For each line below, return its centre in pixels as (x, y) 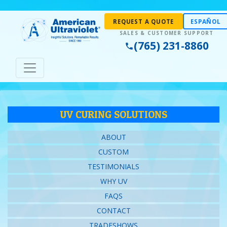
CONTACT (113, 211)
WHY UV (113, 181)
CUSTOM (113, 152)
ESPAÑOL (206, 21)
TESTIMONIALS (113, 166)
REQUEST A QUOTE (144, 21)
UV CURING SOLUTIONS (113, 115)
